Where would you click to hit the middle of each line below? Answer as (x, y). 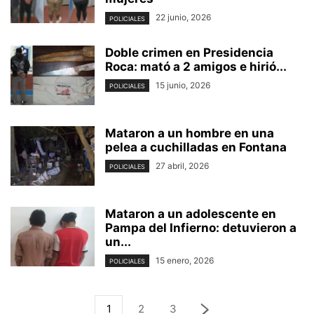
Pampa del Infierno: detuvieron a (201, 227)
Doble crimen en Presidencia (189, 52)
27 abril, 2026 (182, 165)
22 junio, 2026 (183, 18)
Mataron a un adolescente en (191, 213)
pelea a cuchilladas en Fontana (196, 147)
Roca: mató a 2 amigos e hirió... (196, 66)
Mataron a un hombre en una (190, 133)
